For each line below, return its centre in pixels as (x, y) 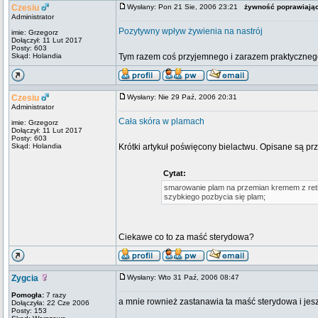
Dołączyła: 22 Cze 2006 (50, 303)
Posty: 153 (29, 311)
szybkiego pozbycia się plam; (214, 197)
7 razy (55, 295)
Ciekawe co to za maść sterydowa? (186, 237)
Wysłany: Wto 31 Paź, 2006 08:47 (186, 277)
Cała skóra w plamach (161, 121)
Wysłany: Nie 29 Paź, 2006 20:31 (185, 97)
